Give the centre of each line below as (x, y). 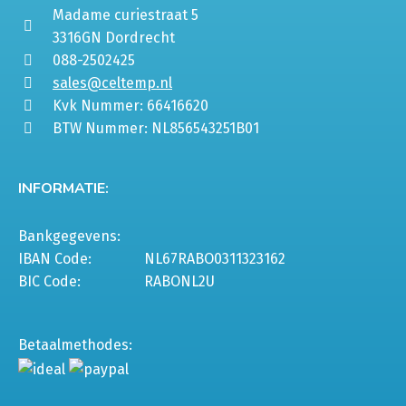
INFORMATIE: (63, 189)
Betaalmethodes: (75, 345)
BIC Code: (49, 282)
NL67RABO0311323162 (215, 259)
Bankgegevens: (69, 237)
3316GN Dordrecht (114, 38)
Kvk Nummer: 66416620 (130, 106)
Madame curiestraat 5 (126, 15)
